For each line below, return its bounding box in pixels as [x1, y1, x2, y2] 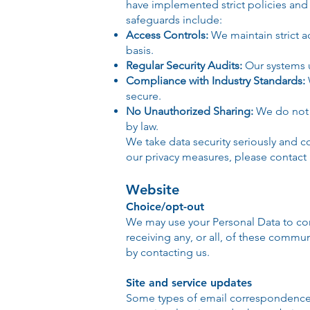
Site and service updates [126, 276, 252, 289]
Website [126, 181, 179, 198]
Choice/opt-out [126, 200, 204, 213]
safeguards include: [126, 13, 222, 26]
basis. [126, 44, 154, 57]
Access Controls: [126, 28, 211, 42]
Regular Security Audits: [126, 59, 242, 72]
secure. [126, 89, 161, 102]
